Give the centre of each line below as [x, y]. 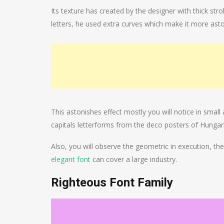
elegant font [71, 159]
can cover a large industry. [134, 159]
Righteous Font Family [112, 182]
